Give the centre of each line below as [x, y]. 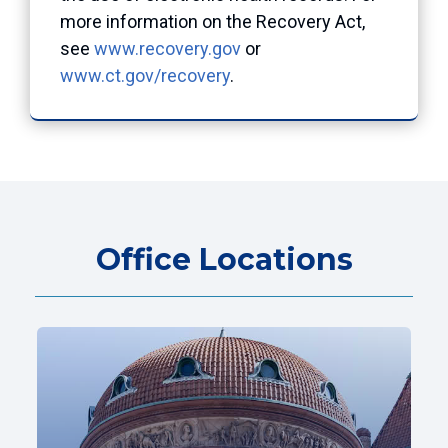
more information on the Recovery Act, [212, 21]
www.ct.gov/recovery [145, 75]
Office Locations [224, 259]
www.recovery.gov [167, 48]
